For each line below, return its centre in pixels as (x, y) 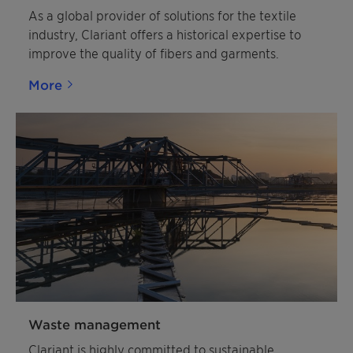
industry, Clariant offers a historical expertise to (165, 34)
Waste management (95, 324)
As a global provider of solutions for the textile (162, 15)
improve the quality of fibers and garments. (154, 53)
